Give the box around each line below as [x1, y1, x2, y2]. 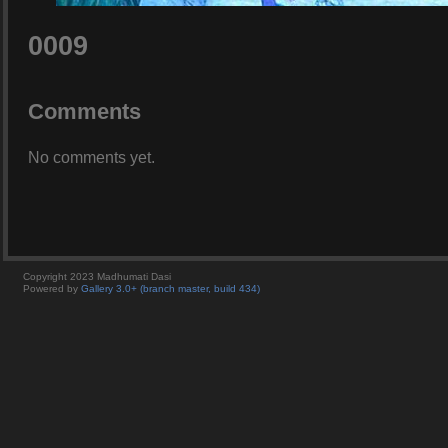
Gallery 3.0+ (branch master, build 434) [81, 282, 260, 294]
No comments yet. [28, 148, 155, 166]
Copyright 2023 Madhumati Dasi [23, 270, 171, 282]
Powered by [23, 282, 81, 294]
